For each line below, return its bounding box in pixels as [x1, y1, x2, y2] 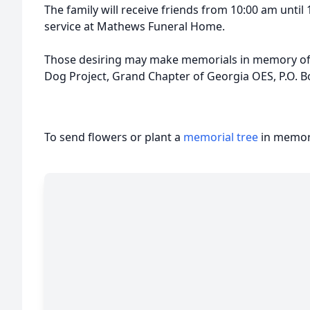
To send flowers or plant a [44, 129, 183, 145]
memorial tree [183, 129, 258, 145]
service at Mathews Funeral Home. [44, 19, 225, 34]
